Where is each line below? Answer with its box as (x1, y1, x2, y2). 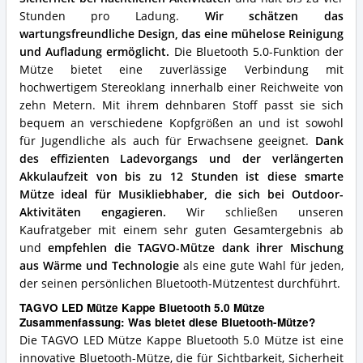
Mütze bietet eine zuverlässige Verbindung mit (19, 62, 344, 78)
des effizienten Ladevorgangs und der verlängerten (19, 152, 344, 167)
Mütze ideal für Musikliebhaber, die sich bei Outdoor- (19, 187, 344, 203)
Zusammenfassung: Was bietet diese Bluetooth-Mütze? (19, 314, 315, 330)
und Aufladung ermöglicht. (19, 45, 170, 60)
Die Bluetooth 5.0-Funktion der (169, 45, 344, 60)
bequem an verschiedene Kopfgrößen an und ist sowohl (19, 116, 344, 131)
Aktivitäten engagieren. (19, 205, 166, 220)
